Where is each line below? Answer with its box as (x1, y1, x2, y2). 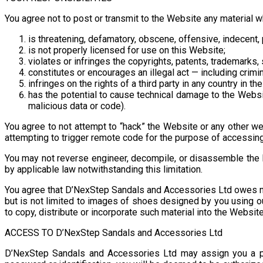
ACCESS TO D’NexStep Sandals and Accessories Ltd (5, 227, 222, 238)
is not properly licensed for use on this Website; (28, 44, 225, 56)
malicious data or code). (28, 100, 126, 112)
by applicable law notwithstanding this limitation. (5, 163, 203, 175)
